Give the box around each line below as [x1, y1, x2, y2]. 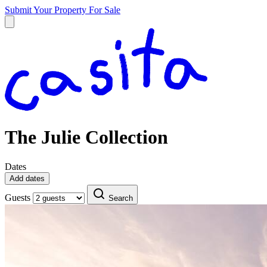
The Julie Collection [5, 126, 168, 148]
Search [108, 193, 133, 203]
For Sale [89, 5, 120, 15]
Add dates [10, 173, 45, 183]
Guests [5, 192, 30, 203]
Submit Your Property [5, 5, 89, 15]
